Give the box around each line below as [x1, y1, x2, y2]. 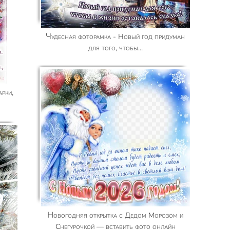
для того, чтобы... [88, 43, 143, 53]
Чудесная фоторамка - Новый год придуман [46, 31, 52, 42]
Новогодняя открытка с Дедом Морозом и [47, 209, 54, 221]
